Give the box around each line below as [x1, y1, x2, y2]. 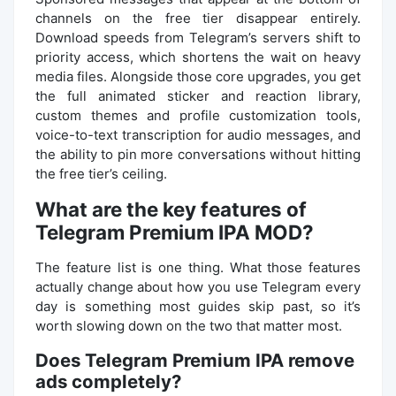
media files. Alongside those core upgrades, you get [35, 67, 361, 85]
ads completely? [35, 369, 181, 392]
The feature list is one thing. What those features [35, 258, 361, 276]
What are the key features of [35, 196, 307, 221]
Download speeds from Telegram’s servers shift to [35, 28, 361, 46]
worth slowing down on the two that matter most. [35, 316, 342, 334]
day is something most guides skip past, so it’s [35, 297, 361, 315]
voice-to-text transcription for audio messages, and [35, 126, 361, 143]
